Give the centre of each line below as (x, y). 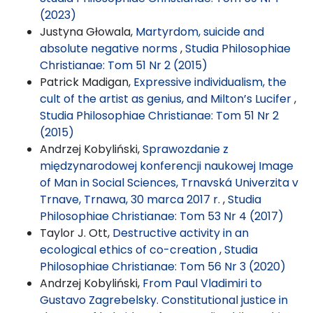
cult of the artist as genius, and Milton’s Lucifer (167, 99)
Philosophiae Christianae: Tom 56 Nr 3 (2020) (163, 266)
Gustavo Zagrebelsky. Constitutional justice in (164, 300)
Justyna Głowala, (88, 31)
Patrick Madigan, (87, 82)
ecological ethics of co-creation (130, 249)
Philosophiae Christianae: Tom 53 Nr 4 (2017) (162, 216)
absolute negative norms (110, 48)
